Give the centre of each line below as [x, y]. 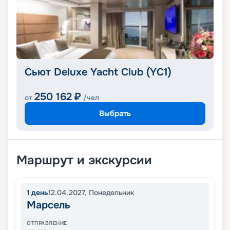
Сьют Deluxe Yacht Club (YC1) [98, 72]
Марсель [49, 205]
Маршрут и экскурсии [84, 160]
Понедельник [112, 193]
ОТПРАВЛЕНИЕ [47, 223]
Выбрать [115, 113]
